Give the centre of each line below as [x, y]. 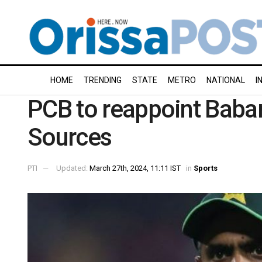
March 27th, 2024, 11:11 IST [135, 168]
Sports [206, 168]
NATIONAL [226, 80]
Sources [70, 137]
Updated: [73, 168]
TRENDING [103, 80]
